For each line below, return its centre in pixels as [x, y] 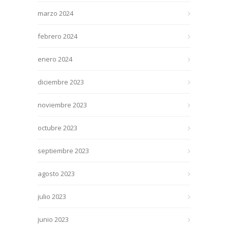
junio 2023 [53, 219]
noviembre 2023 [62, 105]
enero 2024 [55, 59]
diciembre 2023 [61, 82]
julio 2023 [52, 196]
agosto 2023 [56, 173]
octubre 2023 [58, 127]
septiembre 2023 [63, 150]
